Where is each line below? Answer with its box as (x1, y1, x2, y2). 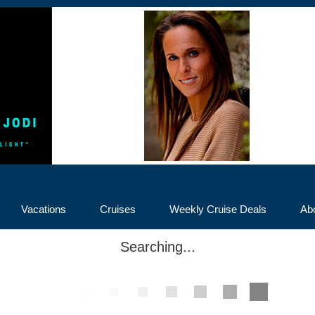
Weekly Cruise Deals (169, 203, 266, 215)
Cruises (100, 203, 136, 215)
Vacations (21, 203, 66, 215)
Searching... (120, 239, 195, 255)
